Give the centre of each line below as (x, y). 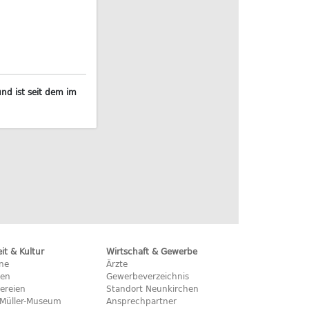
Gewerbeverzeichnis (148, 276)
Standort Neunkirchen (153, 288)
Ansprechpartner (142, 301)
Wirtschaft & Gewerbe (152, 251)
